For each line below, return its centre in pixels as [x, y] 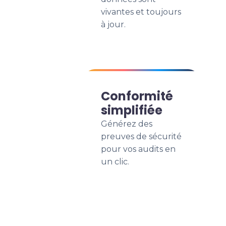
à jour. [113, 24]
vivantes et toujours [141, 12]
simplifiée [132, 110]
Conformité [137, 96]
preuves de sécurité [141, 136]
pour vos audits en [138, 149]
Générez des [127, 124]
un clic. [115, 162]
